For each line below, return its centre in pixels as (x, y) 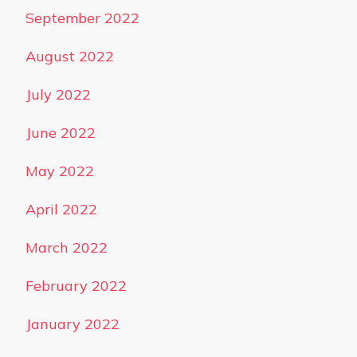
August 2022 (70, 56)
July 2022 (58, 94)
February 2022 (76, 286)
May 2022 (60, 171)
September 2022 (82, 18)
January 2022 (73, 324)
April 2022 (61, 209)
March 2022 (67, 247)
